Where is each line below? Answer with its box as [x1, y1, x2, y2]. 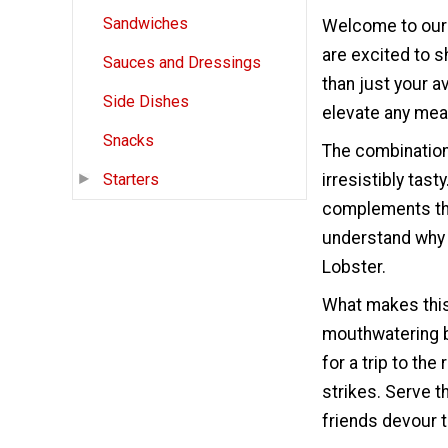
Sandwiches [103, 14, 188, 34]
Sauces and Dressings [103, 53, 261, 73]
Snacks [103, 131, 154, 151]
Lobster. [322, 257, 386, 278]
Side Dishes [103, 92, 189, 112]
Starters [103, 170, 159, 190]
